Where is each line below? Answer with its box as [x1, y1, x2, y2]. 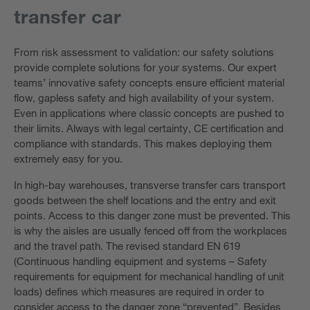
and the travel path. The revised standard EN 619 [14, 239, 240, 252]
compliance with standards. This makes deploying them [14, 136, 272, 149]
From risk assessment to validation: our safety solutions [14, 45, 274, 58]
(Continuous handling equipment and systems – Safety [14, 254, 267, 267]
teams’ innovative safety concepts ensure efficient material [14, 75, 284, 89]
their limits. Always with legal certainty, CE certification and [14, 121, 284, 134]
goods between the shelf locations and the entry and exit [14, 193, 276, 206]
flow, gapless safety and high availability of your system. [14, 91, 274, 104]
